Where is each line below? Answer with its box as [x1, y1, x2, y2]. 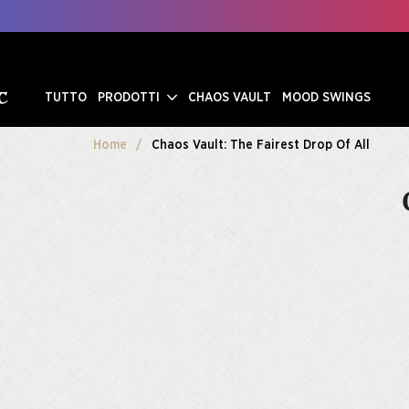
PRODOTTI [98, 91, 164, 104]
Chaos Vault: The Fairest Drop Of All [152, 139, 370, 152]
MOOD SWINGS [282, 91, 372, 104]
